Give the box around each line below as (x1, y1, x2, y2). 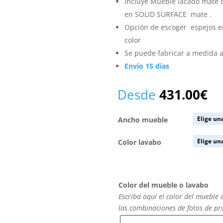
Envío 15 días (124, 61, 170, 71)
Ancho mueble (118, 115, 168, 125)
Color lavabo (118, 137, 162, 147)
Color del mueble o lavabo (118, 180, 209, 190)
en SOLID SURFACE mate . (124, 9, 212, 19)
